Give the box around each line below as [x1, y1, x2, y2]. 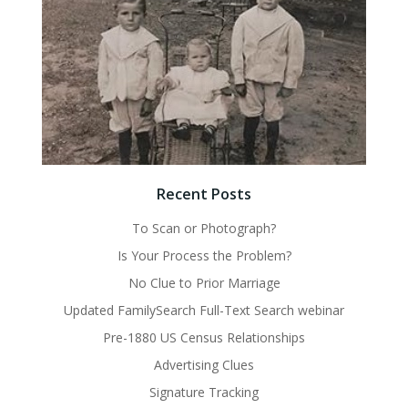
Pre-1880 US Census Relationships [103, 329, 305, 347]
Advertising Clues [154, 356, 254, 374]
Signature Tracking [149, 383, 259, 402]
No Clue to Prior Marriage [127, 274, 280, 292]
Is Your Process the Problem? [117, 247, 291, 265]
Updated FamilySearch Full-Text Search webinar [64, 301, 344, 320]
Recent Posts [157, 184, 251, 205]
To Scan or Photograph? [132, 219, 276, 238]
